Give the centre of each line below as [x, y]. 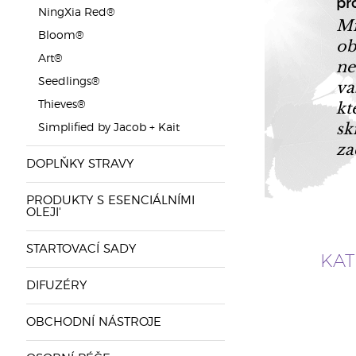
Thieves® [62, 105]
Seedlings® [69, 82]
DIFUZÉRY [56, 286]
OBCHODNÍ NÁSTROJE [93, 322]
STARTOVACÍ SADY [81, 249]
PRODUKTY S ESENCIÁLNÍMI [110, 201]
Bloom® [61, 36]
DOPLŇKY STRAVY [79, 164]
